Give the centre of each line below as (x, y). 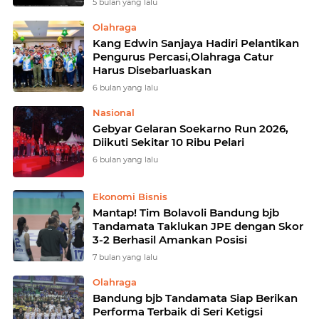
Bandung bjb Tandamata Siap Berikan (195, 298)
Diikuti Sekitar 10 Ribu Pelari (168, 142)
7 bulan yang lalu (125, 257)
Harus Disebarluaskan (152, 70)
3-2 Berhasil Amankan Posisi (170, 240)
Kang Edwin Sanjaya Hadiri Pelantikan (196, 43)
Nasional (114, 113)
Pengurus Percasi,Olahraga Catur (183, 57)
